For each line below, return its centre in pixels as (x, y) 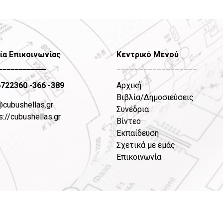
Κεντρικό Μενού (147, 54)
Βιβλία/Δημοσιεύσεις (155, 98)
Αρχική (129, 86)
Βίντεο (128, 121)
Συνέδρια (132, 110)
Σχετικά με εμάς (146, 145)
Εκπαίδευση (137, 133)
